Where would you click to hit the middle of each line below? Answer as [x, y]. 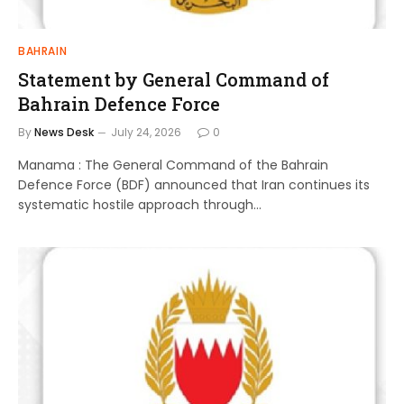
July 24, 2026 [146, 132]
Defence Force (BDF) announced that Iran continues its [194, 184]
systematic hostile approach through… [140, 204]
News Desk [64, 132]
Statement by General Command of [174, 79]
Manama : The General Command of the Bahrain [173, 165]
